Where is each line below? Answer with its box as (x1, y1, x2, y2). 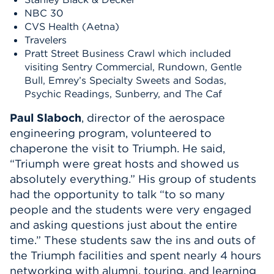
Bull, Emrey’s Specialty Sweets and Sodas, (24, 74, 226, 86)
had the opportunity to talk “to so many (10, 187, 225, 201)
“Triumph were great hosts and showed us (10, 157, 239, 171)
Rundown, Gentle (158, 61, 242, 73)
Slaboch (37, 111, 81, 125)
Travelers (24, 34, 70, 46)
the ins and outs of (155, 233, 256, 247)
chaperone (10, 141, 68, 155)
